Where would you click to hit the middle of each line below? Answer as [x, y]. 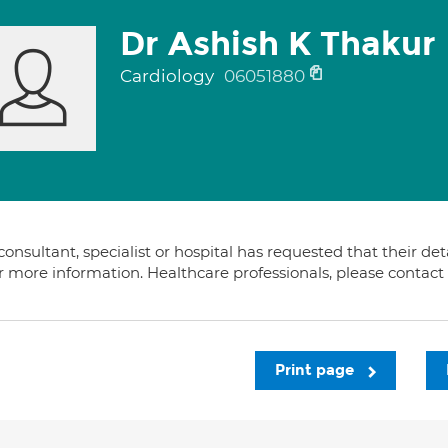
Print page [316, 370]
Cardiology [168, 76]
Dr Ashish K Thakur [277, 44]
